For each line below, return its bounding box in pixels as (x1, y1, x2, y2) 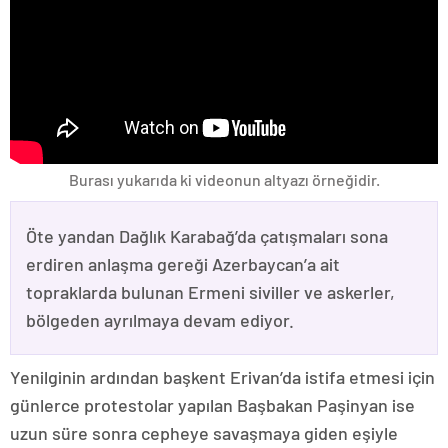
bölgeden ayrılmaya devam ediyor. (26, 308, 294, 331)
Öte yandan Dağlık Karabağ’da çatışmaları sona (26, 224, 388, 247)
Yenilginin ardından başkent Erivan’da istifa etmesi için (10, 365, 435, 388)
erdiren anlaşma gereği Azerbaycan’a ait (26, 252, 340, 275)
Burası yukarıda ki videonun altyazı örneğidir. (68, 169, 380, 189)
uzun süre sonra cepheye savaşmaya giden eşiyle (10, 421, 398, 444)
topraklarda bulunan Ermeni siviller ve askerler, (26, 280, 395, 303)
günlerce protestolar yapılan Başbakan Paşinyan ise (10, 393, 415, 416)
